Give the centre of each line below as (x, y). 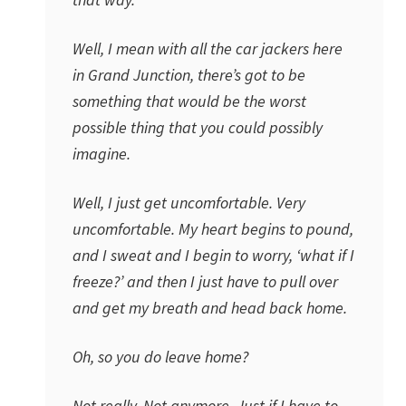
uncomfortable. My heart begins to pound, (213, 229)
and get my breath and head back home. (210, 308)
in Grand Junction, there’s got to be (189, 75)
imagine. (101, 154)
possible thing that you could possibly (198, 127)
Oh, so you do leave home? (160, 357)
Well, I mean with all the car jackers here (208, 48)
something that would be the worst (189, 101)
